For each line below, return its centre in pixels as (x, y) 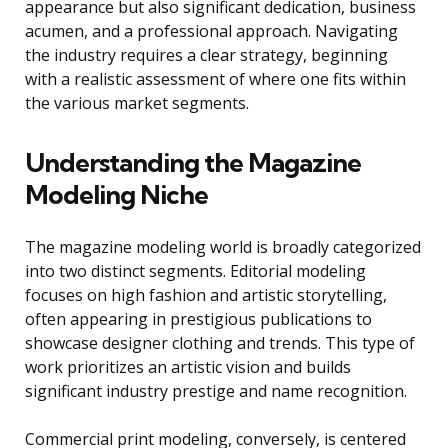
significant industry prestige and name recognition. (216, 391)
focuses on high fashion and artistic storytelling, (206, 295)
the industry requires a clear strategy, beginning (206, 55)
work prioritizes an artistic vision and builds (188, 367)
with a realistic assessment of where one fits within (215, 79)
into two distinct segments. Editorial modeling (195, 271)
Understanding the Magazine (193, 163)
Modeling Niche (116, 195)
